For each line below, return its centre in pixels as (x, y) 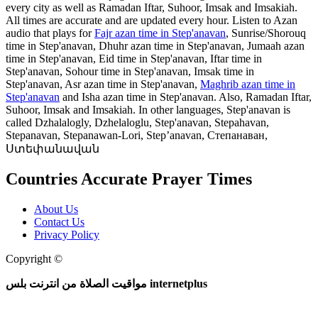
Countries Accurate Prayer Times (129, 179)
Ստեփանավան (53, 149)
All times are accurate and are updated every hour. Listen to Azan (152, 21)
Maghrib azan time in (248, 84)
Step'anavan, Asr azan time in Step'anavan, (103, 84)
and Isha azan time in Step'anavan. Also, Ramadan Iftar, (186, 97)
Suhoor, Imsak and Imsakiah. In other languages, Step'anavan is (148, 110)
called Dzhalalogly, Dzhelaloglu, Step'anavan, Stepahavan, (137, 123)
